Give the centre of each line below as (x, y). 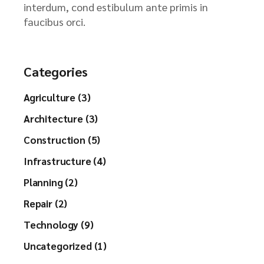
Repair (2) (46, 203)
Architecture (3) (61, 118)
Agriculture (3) (57, 97)
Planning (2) (51, 182)
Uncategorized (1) (65, 245)
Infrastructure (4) (65, 161)
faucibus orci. (55, 21)
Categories (56, 71)
